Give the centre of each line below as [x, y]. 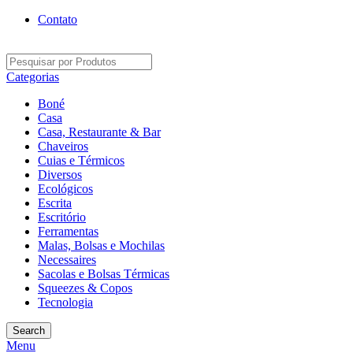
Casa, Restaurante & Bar [99, 132]
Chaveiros [63, 146]
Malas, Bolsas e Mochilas [101, 245]
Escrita [55, 203]
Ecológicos [65, 189]
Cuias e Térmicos [81, 160]
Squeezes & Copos [85, 288]
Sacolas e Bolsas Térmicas [104, 274]
